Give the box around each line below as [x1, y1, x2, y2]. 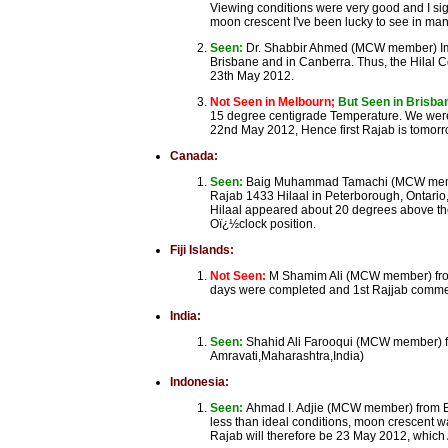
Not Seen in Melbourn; [210, 95, 338, 109]
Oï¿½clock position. [210, 217, 316, 231]
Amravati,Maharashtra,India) [210, 349, 364, 363]
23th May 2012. [210, 69, 294, 83]
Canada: [170, 149, 218, 163]
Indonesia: [170, 375, 229, 389]
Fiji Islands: [170, 243, 234, 257]
